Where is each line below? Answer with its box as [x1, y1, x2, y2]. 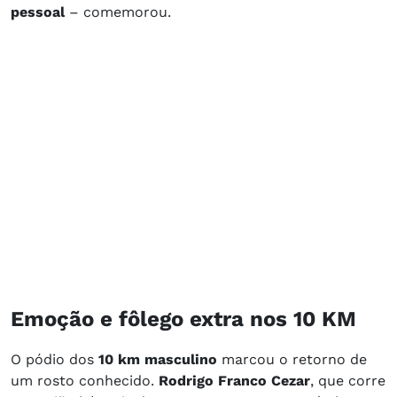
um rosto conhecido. [11, 371, 159, 389]
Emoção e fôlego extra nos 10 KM [11, 306, 356, 331]
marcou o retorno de [217, 350, 367, 368]
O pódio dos [11, 350, 98, 368]
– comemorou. [65, 3, 171, 20]
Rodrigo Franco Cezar [159, 371, 310, 389]
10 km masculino [98, 350, 217, 368]
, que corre [310, 371, 385, 389]
